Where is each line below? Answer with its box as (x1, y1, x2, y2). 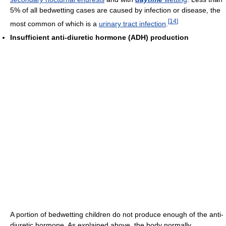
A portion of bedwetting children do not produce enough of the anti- (10, 210, 223, 218)
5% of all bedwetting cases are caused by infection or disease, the (10, 6, 220, 15)
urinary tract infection (99, 19, 166, 28)
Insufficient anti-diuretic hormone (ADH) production (10, 33, 189, 41)
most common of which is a (10, 19, 99, 28)
